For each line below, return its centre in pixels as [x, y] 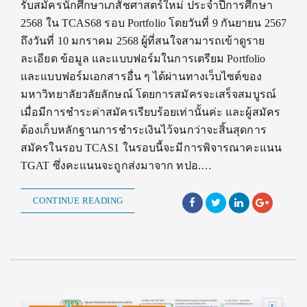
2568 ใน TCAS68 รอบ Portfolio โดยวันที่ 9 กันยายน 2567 [153, 23]
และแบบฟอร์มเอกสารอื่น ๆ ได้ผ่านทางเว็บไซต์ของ [141, 76]
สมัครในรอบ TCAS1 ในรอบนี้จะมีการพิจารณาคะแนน [151, 147]
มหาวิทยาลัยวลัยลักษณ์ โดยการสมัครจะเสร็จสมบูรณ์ [148, 94]
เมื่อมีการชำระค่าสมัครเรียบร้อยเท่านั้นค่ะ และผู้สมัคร [150, 112]
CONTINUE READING [78, 200]
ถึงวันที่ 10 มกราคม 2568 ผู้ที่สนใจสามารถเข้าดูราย [143, 40]
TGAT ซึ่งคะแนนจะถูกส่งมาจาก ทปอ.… [116, 165]
